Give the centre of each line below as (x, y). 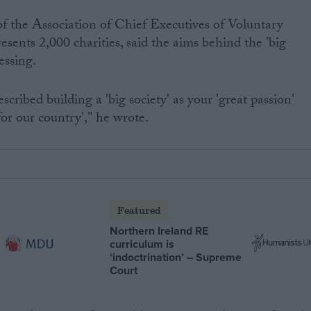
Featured (139, 210)
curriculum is (142, 244)
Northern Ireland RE (159, 230)
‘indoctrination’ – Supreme (176, 257)
